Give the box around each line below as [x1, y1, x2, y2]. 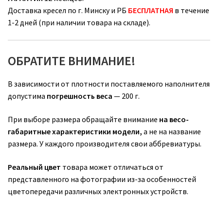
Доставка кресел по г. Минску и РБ [8, 5, 128, 16]
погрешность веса [47, 91, 112, 101]
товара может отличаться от [61, 162, 163, 172]
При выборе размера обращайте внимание [8, 114, 159, 124]
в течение [173, 5, 209, 16]
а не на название [142, 126, 201, 136]
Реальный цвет [8, 162, 61, 172]
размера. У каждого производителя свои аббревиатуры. [8, 138, 201, 148]
